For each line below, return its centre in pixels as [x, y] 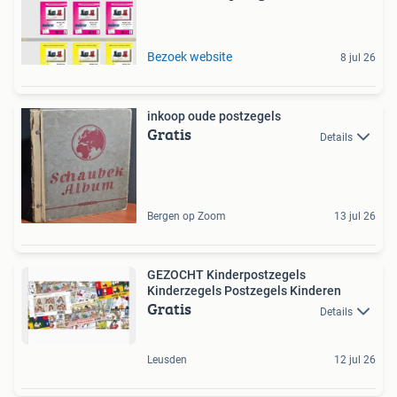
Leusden [167, 359]
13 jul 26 [355, 217]
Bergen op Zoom [187, 217]
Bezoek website [190, 57]
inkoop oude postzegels [214, 117]
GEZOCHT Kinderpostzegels [226, 275]
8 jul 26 [358, 58]
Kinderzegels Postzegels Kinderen [244, 291]
